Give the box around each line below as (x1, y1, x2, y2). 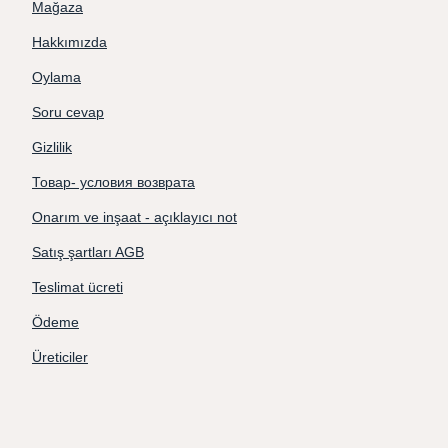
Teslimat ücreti (32, 279, 123, 295)
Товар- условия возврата (32, 174, 195, 190)
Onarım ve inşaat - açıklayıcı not (32, 209, 237, 225)
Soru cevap (32, 104, 104, 120)
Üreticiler (32, 349, 88, 365)
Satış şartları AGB (32, 244, 144, 260)
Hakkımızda (32, 34, 107, 50)
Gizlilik (32, 139, 72, 155)
